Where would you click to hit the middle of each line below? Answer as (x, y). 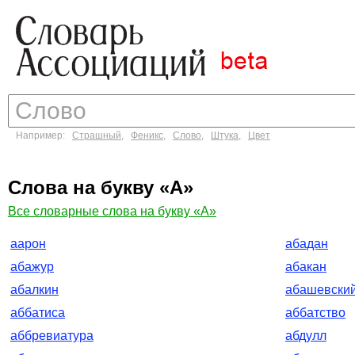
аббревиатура (52, 336)
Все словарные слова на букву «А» (112, 211)
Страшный (97, 136)
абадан (307, 244)
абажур (32, 267)
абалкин (34, 290)
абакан (306, 267)
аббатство (315, 313)
